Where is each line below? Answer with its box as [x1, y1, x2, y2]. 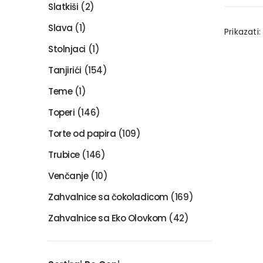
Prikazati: [224, 25, 261, 38]
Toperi [48, 106, 75, 119]
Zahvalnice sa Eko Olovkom [48, 211, 167, 224]
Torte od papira [48, 127, 116, 140]
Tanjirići [48, 63, 82, 76]
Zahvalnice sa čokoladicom [48, 190, 168, 203]
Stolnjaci [48, 42, 86, 55]
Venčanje [48, 169, 89, 182]
